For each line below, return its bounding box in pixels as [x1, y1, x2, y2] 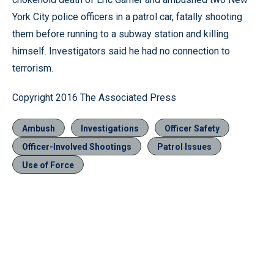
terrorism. [12, 62, 53, 74]
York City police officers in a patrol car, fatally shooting [12, 10, 242, 23]
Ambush [22, 123, 55, 133]
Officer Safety [165, 123, 220, 133]
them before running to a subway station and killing [12, 28, 229, 40]
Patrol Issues [157, 141, 212, 152]
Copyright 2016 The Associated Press [12, 91, 176, 103]
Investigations [81, 123, 139, 133]
